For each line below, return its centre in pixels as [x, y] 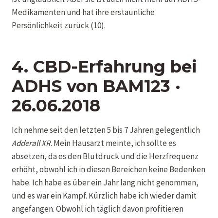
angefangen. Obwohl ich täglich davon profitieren [98, 209]
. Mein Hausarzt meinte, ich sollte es [113, 143]
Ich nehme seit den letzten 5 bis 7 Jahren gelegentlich [106, 130]
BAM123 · [142, 86]
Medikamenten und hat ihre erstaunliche [83, 12]
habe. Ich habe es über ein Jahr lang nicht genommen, [105, 182]
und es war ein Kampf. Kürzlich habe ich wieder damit [104, 195]
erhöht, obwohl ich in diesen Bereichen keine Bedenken [109, 169]
